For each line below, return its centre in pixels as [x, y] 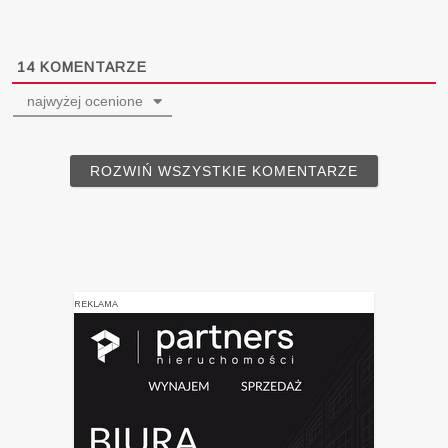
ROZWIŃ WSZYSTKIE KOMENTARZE [224, 170]
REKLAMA [96, 303]
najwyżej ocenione [83, 100]
